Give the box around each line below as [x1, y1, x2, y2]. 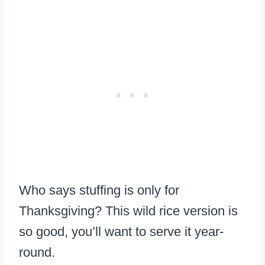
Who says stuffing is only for [19, 182, 179, 198]
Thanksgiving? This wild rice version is [19, 203, 238, 218]
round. [19, 244, 55, 260]
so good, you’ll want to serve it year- [19, 224, 224, 239]
